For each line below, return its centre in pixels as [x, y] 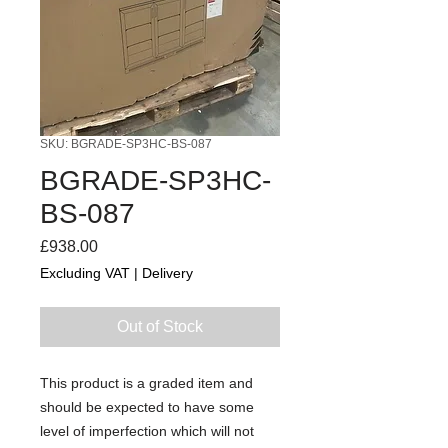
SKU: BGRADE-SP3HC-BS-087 [126, 143]
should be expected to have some [147, 406]
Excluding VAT [85, 272]
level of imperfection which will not [147, 430]
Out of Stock [160, 326]
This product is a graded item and [146, 382]
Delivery [167, 272]
